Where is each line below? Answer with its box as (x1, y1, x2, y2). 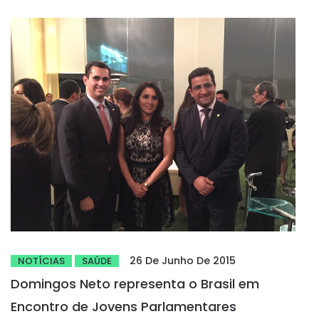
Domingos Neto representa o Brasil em (11, 275, 259, 293)
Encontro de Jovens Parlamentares (11, 298, 236, 315)
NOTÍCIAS (18, 254, 65, 268)
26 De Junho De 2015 (130, 253, 236, 268)
